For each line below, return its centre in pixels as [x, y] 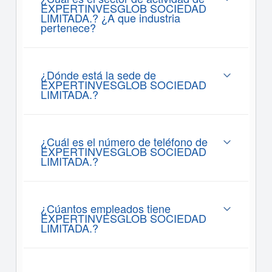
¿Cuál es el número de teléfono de [124, 141]
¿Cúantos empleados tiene [105, 208]
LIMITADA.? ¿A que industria [110, 18]
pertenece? [68, 27]
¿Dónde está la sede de [98, 75]
